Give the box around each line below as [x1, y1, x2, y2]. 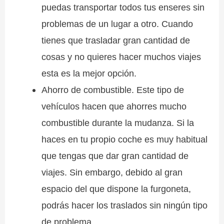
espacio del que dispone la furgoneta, [41, 183, 191, 194]
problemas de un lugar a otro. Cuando [41, 18, 193, 29]
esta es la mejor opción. [41, 68, 136, 79]
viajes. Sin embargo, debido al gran [41, 167, 182, 178]
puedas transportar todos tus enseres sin [41, 2, 204, 13]
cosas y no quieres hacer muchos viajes [41, 51, 201, 62]
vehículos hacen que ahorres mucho [41, 101, 186, 112]
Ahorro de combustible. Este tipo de [41, 84, 184, 95]
